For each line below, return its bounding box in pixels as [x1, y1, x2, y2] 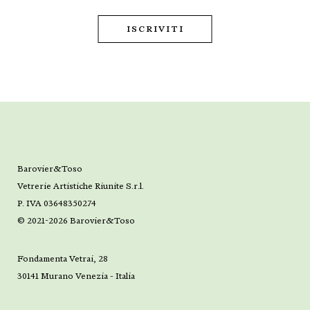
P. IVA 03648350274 [17, 199, 96, 209]
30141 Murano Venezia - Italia [17, 271, 135, 282]
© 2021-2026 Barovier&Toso [17, 216, 135, 226]
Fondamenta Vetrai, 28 [17, 254, 108, 264]
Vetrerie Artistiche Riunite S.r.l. [17, 181, 144, 192]
